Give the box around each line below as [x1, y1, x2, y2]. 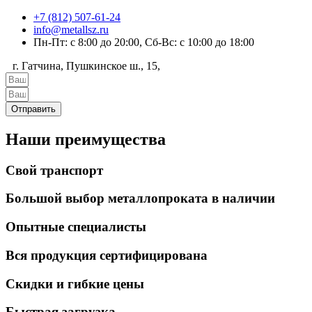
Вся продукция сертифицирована [6, 247, 208, 263]
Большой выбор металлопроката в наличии [6, 191, 275, 206]
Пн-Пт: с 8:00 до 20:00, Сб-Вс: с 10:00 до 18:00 [33, 36, 254, 48]
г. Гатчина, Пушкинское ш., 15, [13, 59, 160, 72]
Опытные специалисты [6, 219, 146, 235]
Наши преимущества [6, 130, 166, 148]
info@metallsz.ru [33, 23, 109, 36]
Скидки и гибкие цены [6, 276, 144, 291]
